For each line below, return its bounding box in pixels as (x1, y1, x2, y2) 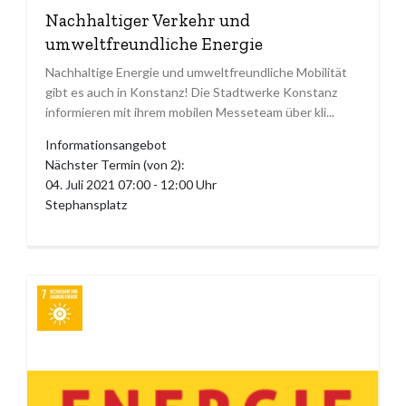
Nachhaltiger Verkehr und (45, 10, 250, 32)
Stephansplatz (45, 197, 127, 213)
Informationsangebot (45, 137, 167, 153)
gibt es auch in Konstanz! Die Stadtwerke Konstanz (45, 84, 337, 101)
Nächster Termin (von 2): (45, 157, 185, 173)
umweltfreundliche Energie (45, 34, 263, 55)
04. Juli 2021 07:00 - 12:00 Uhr (45, 177, 217, 193)
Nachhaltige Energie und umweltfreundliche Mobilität (45, 64, 347, 81)
